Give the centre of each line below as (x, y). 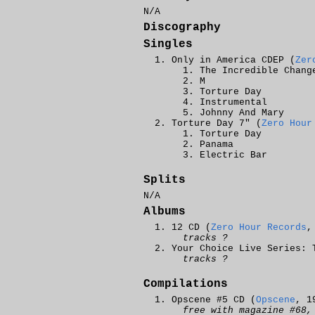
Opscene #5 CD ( (214, 300)
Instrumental (233, 102)
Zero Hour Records (259, 227)
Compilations (186, 284)
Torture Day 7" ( (217, 123)
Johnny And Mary (242, 113)
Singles (168, 44)
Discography (182, 27)
